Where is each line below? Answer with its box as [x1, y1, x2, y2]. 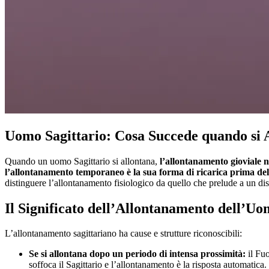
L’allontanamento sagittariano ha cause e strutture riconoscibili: [5, 228, 242, 239]
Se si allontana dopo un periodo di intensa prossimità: [29, 249, 246, 259]
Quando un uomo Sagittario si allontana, [5, 156, 160, 166]
